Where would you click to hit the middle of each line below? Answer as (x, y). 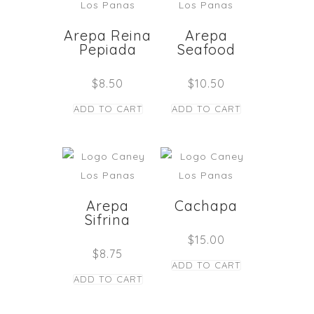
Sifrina (108, 220)
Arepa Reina (108, 35)
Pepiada (108, 49)
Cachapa (206, 206)
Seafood (206, 49)
